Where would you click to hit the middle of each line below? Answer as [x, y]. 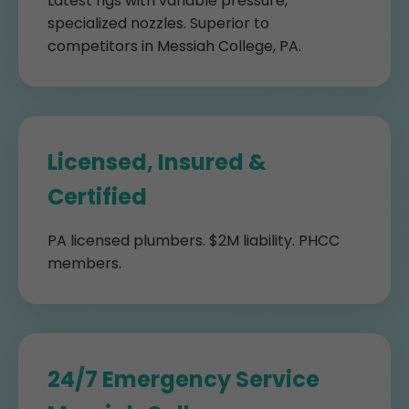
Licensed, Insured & [157, 162]
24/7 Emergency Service [184, 379]
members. [84, 263]
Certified [97, 197]
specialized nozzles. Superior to [158, 23]
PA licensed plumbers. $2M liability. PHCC [194, 241]
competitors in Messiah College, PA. [174, 46]
